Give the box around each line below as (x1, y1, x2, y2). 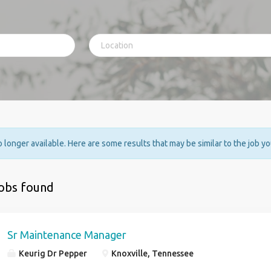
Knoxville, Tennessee (109, 249, 194, 258)
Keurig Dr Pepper (17, 249, 88, 258)
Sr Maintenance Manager (7, 229, 127, 241)
